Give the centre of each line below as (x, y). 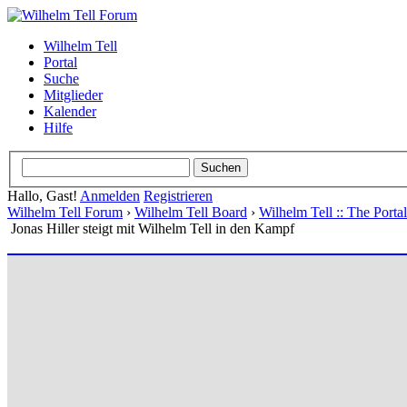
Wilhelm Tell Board (191, 212)
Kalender (70, 111)
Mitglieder (73, 95)
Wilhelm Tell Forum (65, 212)
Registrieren (178, 195)
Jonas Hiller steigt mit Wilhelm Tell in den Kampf (153, 228)
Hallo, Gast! (44, 195)
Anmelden (110, 195)
